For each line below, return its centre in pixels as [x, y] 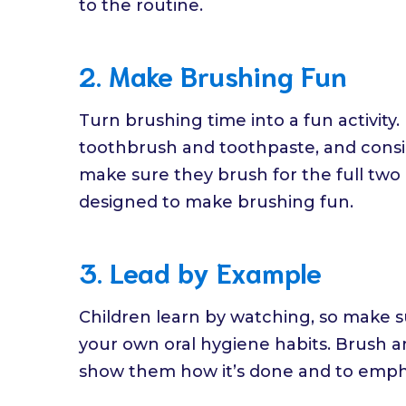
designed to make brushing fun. [216, 203]
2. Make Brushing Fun [213, 75]
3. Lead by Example [200, 272]
